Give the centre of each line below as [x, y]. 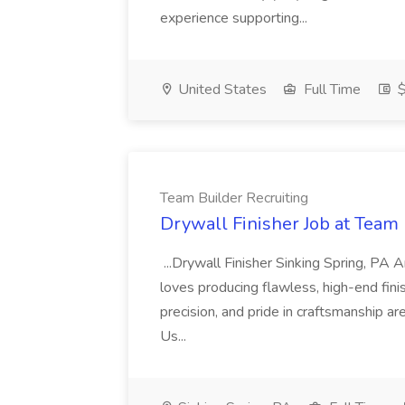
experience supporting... [235, 18]
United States [221, 89]
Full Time [330, 89]
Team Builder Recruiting [234, 198]
